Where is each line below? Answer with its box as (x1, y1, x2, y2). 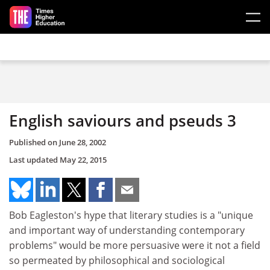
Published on (9, 136, 59, 148)
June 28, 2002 (59, 136, 106, 148)
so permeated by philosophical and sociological (9, 253, 225, 267)
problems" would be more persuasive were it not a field (9, 238, 260, 252)
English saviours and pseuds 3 (9, 110, 236, 131)
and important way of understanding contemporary (9, 223, 245, 237)
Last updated (9, 154, 60, 165)
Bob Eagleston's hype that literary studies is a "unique (9, 208, 253, 222)
